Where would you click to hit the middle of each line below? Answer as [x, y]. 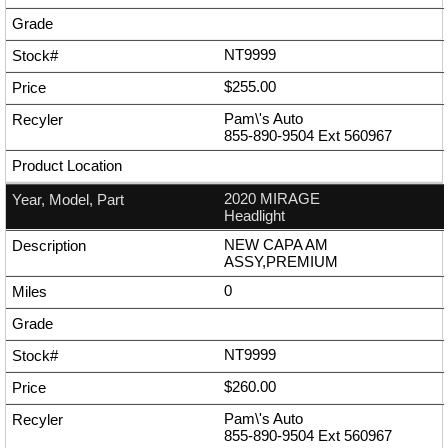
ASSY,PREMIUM [281, 262]
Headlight [254, 216]
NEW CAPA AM [276, 245]
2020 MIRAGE [272, 199]
